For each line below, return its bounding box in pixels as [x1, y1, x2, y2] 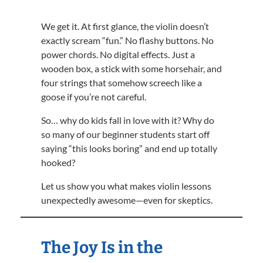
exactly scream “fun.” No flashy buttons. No [41, 35, 214, 46]
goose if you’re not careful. [41, 91, 146, 102]
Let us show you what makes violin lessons [41, 180, 211, 191]
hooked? [41, 157, 75, 168]
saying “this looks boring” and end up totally [41, 143, 217, 154]
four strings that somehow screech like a [41, 77, 202, 88]
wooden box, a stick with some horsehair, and [41, 63, 222, 74]
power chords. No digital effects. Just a [41, 49, 195, 60]
